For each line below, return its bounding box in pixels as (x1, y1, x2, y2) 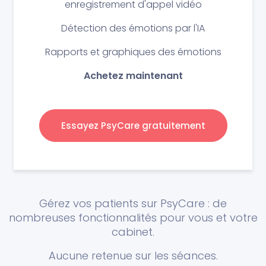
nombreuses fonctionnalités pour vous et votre (8, 210, 258, 225)
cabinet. (112, 224, 154, 239)
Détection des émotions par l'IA (61, 21, 205, 35)
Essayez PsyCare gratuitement (61, 119, 205, 132)
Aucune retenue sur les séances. (48, 248, 218, 263)
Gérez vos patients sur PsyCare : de (39, 196, 227, 211)
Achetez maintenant (83, 69, 183, 83)
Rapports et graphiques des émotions (45, 45, 221, 59)
